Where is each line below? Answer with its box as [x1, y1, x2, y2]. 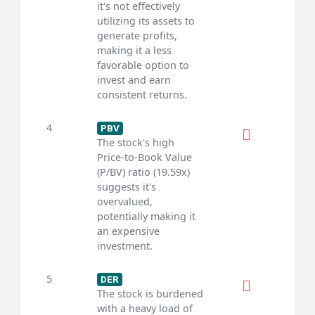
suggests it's [96, 180, 156, 194]
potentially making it [96, 210, 195, 224]
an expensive [96, 224, 160, 238]
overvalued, [96, 195, 153, 209]
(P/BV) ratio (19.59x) [96, 165, 190, 179]
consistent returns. [96, 88, 187, 102]
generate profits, [96, 29, 177, 43]
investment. [96, 239, 153, 253]
